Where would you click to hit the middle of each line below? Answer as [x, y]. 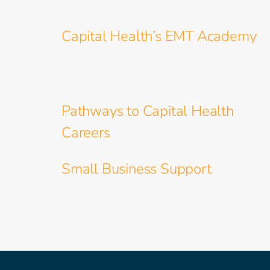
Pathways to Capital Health [148, 111]
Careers [86, 133]
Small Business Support [137, 169]
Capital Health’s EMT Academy [159, 36]
